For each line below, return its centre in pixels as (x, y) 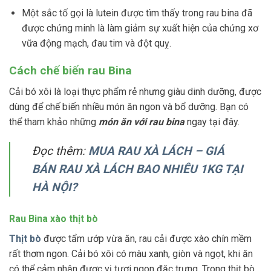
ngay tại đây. (212, 122)
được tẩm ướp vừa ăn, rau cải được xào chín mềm (146, 239)
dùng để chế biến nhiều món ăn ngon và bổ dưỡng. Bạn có (129, 106)
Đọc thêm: (60, 151)
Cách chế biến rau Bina (70, 71)
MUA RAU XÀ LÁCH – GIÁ (156, 151)
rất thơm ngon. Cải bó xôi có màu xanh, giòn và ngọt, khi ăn (131, 254)
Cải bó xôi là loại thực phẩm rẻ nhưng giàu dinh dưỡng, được (135, 91)
